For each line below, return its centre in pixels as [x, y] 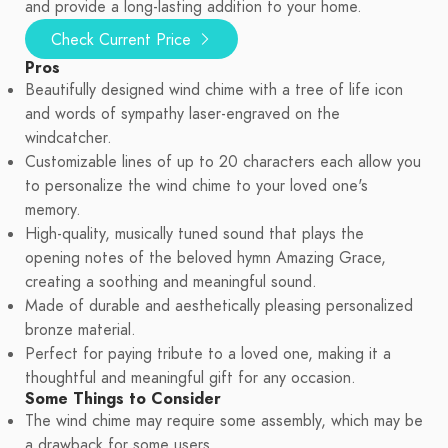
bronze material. [80, 330]
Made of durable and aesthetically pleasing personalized [219, 306]
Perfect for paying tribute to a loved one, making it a [208, 354]
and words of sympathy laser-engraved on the [182, 114]
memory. [53, 210]
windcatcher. [68, 138]
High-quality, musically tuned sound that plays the [194, 234]
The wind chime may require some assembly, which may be [224, 421]
